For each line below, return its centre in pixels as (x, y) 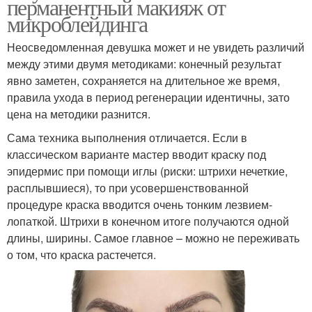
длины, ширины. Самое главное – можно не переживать (153, 237)
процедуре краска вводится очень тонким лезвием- (140, 204)
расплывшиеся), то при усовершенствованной (128, 187)
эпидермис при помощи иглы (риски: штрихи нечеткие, (147, 171)
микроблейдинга (77, 23)
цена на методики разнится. (79, 114)
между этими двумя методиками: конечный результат (144, 63)
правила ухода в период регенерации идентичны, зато (148, 97)
